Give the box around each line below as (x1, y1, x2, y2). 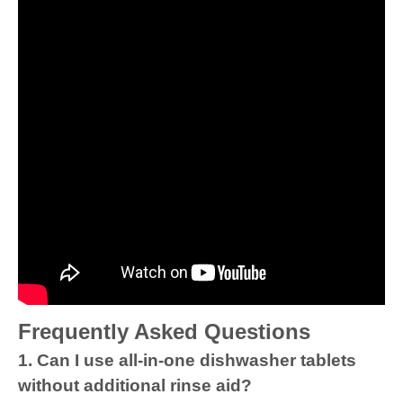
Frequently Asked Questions (18, 318, 310, 344)
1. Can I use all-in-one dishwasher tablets (18, 350, 356, 370)
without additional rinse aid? (18, 375, 252, 395)
